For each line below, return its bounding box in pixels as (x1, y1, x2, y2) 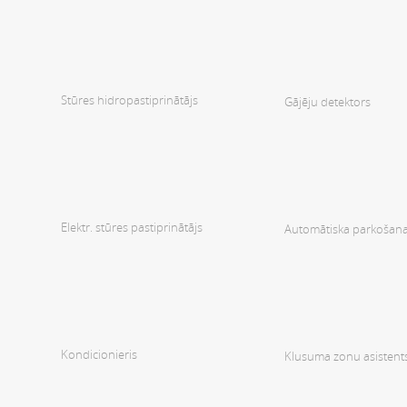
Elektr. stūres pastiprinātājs (61, 218, 203, 235)
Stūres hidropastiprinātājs (61, 91, 198, 108)
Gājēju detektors (284, 94, 371, 111)
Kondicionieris (61, 345, 137, 362)
